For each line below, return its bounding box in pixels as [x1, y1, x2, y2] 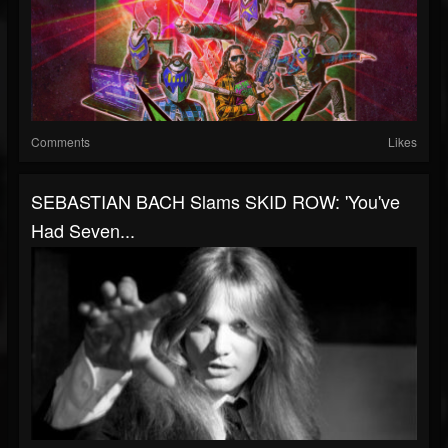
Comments [31, 133, 90, 151]
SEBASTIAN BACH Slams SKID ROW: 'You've [31, 188, 400, 215]
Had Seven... [31, 217, 135, 244]
